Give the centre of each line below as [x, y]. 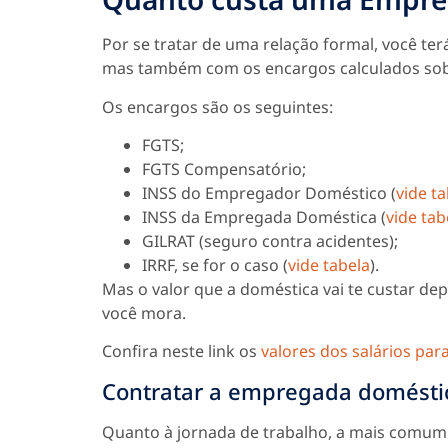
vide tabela [329, 264]
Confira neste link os [181, 351]
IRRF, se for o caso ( [215, 264]
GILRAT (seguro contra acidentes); [270, 240]
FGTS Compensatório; [224, 168]
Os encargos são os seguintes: [217, 106]
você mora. [144, 312]
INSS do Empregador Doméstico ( [269, 192]
